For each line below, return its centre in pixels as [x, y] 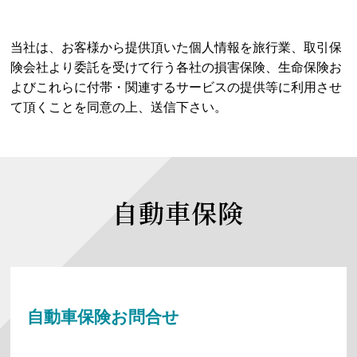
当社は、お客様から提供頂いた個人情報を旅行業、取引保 [177, 47]
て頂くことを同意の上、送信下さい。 [119, 107]
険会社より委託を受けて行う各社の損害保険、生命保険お [177, 67]
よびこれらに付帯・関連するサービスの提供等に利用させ [177, 87]
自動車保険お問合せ [104, 317]
